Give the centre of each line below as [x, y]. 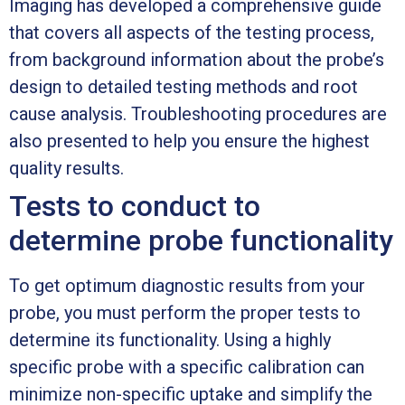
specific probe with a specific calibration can [187, 367]
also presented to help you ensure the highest [189, 141]
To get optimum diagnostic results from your [187, 285]
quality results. [66, 168]
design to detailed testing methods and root [184, 86]
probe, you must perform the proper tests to [185, 312]
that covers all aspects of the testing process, [192, 32]
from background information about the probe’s [197, 59]
